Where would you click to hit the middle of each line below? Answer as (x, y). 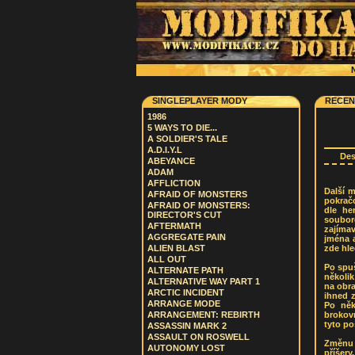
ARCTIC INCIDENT (186, 292)
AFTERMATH (174, 226)
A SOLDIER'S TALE (187, 139)
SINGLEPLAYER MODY (200, 101)
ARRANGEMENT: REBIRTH (204, 315)
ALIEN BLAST (176, 248)
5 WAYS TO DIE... (182, 128)
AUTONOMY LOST (186, 348)
